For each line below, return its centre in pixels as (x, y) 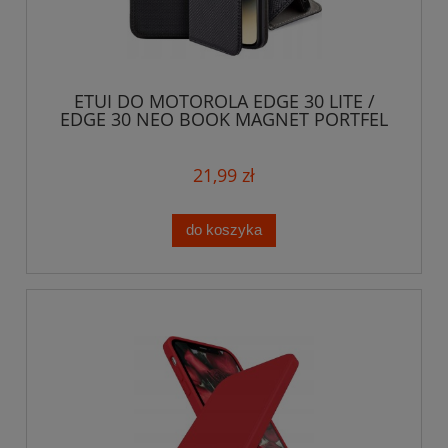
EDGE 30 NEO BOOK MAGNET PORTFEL (224, 119)
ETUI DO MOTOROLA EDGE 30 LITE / (224, 101)
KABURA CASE (224, 137)
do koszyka (224, 230)
